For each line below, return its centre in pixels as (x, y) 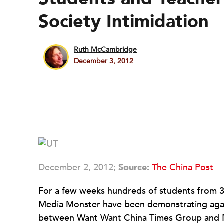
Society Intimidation (124, 22)
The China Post (183, 168)
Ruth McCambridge (105, 50)
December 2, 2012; (78, 168)
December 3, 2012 (104, 61)
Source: (134, 168)
